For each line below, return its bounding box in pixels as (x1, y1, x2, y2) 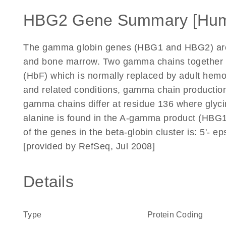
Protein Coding (147, 210, 203, 219)
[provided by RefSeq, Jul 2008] (23, 141, 155, 151)
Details (23, 173, 74, 191)
